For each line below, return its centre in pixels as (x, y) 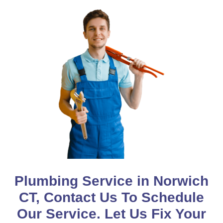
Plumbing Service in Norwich (111, 181)
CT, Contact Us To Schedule (111, 198)
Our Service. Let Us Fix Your (111, 214)
